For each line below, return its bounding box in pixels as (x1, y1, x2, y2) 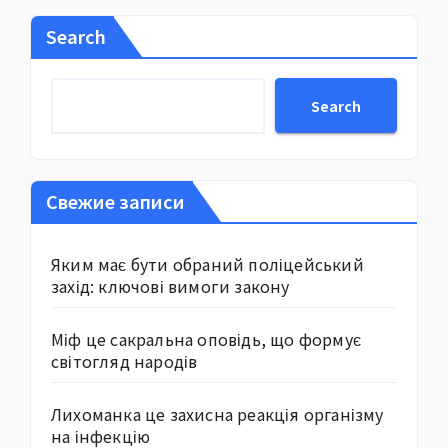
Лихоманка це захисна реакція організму (51, 402, 384, 427)
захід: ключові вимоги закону (51, 274, 290, 299)
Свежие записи (46, 188, 185, 215)
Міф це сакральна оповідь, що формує (51, 327, 361, 352)
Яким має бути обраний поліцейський (51, 252, 364, 277)
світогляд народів (51, 349, 198, 374)
